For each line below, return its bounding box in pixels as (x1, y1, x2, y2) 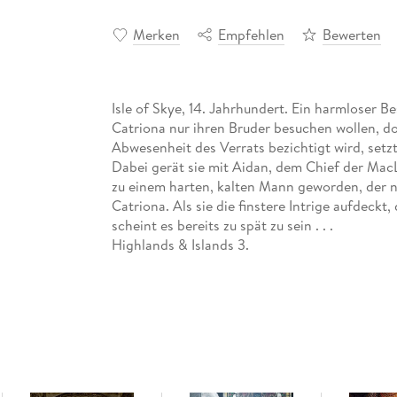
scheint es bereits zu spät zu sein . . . (111, 214, 333, 235)
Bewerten (322, 24, 381, 44)
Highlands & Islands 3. (111, 234, 249, 254)
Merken (132, 24, 180, 44)
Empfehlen (217, 24, 284, 44)
